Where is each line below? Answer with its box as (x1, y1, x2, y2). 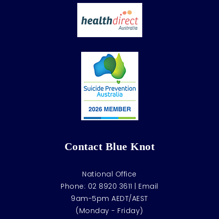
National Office (82, 169, 137, 179)
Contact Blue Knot (64, 140, 155, 153)
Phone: (61, 181, 88, 191)
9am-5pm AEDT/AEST (71, 194, 148, 203)
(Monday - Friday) (76, 206, 143, 216)
